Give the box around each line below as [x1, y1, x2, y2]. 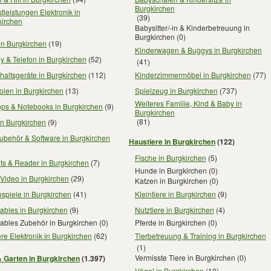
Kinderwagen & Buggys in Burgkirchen [134, 44, 262, 55]
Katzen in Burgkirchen [134, 175, 207, 186]
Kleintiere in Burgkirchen [134, 188, 216, 199]
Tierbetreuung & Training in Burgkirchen [134, 230, 266, 241]
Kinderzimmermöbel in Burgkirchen [134, 69, 251, 80]
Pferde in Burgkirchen [134, 217, 206, 227]
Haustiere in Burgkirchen [128, 135, 215, 147]
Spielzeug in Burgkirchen [134, 85, 218, 96]
